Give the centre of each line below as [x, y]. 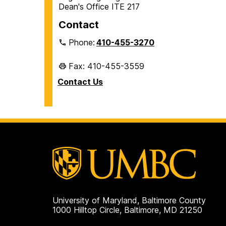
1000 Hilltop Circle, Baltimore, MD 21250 [127, 210]
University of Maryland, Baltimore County [129, 201]
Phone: [83, 42]
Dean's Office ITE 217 [99, 6]
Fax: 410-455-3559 [106, 66]
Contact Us [80, 81]
